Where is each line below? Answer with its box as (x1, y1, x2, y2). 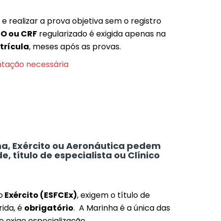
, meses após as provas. (29, 41, 121, 52)
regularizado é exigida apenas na (37, 28, 166, 39)
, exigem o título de (77, 189, 150, 201)
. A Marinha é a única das (74, 202, 170, 214)
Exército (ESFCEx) (3, 189, 77, 201)
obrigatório (24, 202, 74, 214)
